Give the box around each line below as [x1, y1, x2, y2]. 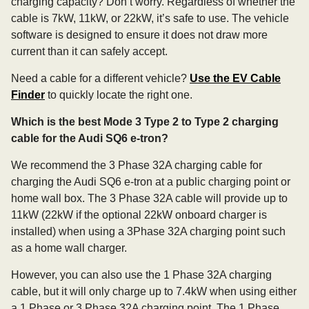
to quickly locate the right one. [45, 89, 192, 101]
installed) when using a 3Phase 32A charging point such [11, 226, 286, 237]
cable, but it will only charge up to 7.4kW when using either [11, 286, 297, 297]
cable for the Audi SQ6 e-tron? [11, 132, 168, 144]
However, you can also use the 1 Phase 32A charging [11, 269, 272, 281]
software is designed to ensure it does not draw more [11, 29, 268, 41]
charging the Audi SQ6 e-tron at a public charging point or [11, 176, 290, 188]
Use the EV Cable [190, 72, 281, 84]
